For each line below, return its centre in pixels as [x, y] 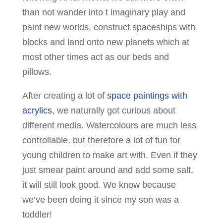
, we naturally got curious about [113, 110]
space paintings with [147, 95]
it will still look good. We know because [99, 185]
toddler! [37, 214]
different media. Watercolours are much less [109, 125]
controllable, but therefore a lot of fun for [101, 140]
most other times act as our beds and [95, 57]
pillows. [37, 72]
